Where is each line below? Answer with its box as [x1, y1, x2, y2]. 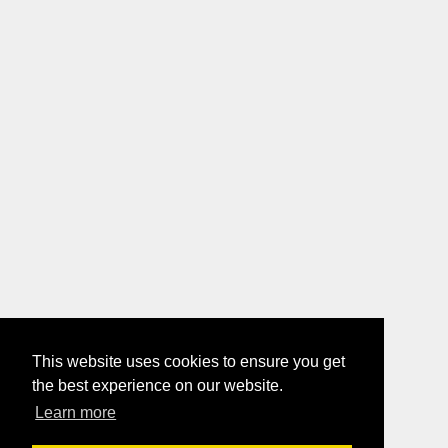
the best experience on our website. [32, 377, 283, 395]
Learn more [35, 404, 117, 422]
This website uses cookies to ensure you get [32, 353, 345, 371]
